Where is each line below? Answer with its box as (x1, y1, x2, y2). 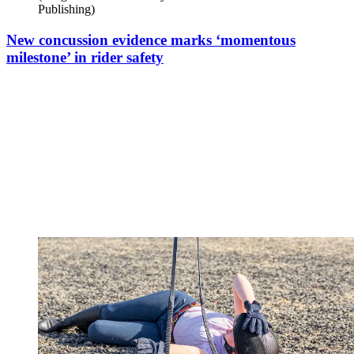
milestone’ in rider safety (6, 48, 164, 66)
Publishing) (38, 2, 95, 16)
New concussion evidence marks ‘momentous (6, 31, 296, 48)
